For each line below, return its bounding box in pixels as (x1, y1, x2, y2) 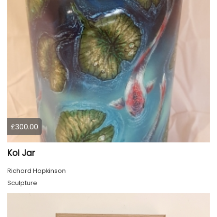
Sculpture (7, 178, 37, 187)
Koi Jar (7, 147, 35, 159)
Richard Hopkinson (7, 166, 66, 175)
